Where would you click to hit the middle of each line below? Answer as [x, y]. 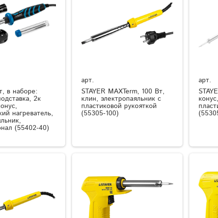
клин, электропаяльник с [121, 99]
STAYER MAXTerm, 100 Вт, [123, 91]
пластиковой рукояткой [119, 106]
